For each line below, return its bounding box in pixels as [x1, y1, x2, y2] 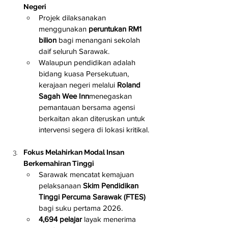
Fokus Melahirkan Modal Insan [23, 148, 126, 156]
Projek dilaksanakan [39, 13, 108, 22]
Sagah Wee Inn [39, 91, 89, 100]
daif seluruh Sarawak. [39, 46, 109, 55]
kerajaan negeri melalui [39, 80, 117, 89]
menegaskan [89, 91, 134, 100]
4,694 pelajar [39, 214, 82, 223]
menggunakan [39, 24, 89, 33]
